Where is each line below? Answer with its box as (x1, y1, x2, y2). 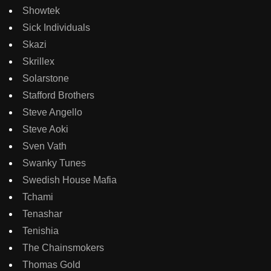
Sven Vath (22, 141, 67, 152)
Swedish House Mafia (22, 175, 117, 186)
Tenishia (22, 226, 59, 237)
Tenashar (22, 209, 62, 220)
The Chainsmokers (22, 243, 104, 253)
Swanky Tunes (22, 158, 86, 169)
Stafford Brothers (22, 90, 94, 101)
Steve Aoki (22, 124, 68, 135)
